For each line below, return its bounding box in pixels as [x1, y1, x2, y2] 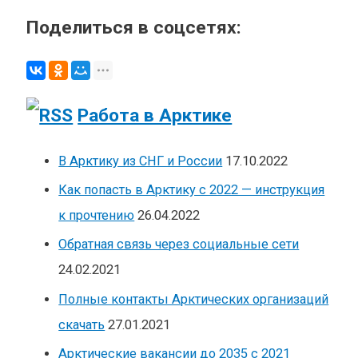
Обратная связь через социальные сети [58, 237, 300, 253]
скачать [58, 316, 105, 332]
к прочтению [58, 208, 135, 224]
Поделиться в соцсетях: [26, 17, 242, 39]
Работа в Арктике [78, 105, 233, 127]
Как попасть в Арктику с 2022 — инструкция [58, 182, 325, 198]
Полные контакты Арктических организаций [58, 291, 329, 307]
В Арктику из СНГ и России [58, 153, 223, 169]
